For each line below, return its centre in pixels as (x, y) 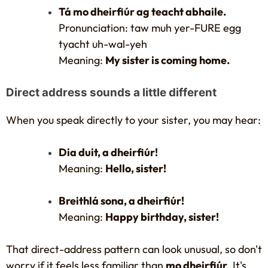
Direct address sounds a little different (111, 92)
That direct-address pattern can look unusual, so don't (134, 249)
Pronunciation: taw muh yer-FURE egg (150, 28)
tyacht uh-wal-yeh (103, 44)
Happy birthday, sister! (162, 217)
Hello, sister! (136, 169)
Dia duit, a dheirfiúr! (108, 153)
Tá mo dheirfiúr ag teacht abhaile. (142, 11)
